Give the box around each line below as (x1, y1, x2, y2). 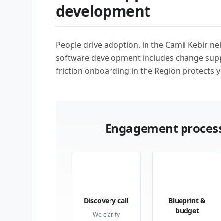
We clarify (92, 210, 120, 219)
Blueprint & (168, 196, 206, 205)
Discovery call (84, 196, 129, 205)
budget (175, 206, 199, 215)
